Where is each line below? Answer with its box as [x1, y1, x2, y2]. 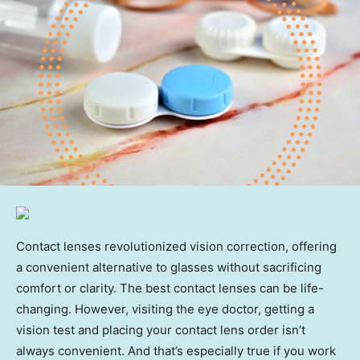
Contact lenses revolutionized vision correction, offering [16, 239, 337, 255]
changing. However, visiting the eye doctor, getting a [16, 301, 314, 317]
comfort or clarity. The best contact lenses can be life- [16, 280, 324, 297]
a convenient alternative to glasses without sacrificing [16, 260, 321, 276]
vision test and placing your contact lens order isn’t [16, 322, 305, 338]
